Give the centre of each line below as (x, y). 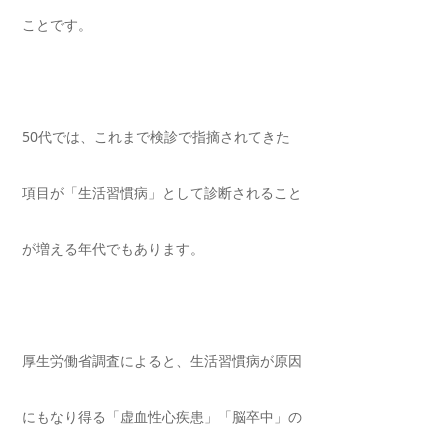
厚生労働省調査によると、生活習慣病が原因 (162, 361)
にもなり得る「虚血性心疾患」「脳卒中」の (162, 417)
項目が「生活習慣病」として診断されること (162, 193)
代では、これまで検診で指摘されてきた (164, 137)
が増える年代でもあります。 (113, 249)
